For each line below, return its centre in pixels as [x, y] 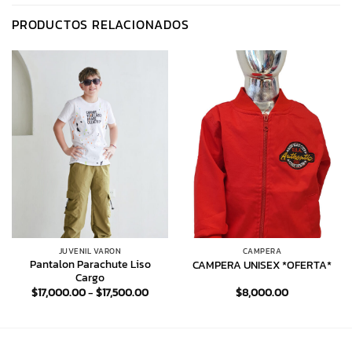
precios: [167, 312]
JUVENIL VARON [90, 251]
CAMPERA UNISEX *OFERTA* [262, 265]
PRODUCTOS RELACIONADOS [101, 24]
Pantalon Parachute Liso [90, 264]
